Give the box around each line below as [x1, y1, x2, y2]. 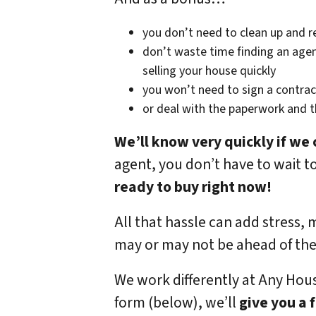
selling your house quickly [142, 61, 276, 80]
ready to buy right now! [114, 176, 272, 198]
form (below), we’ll [114, 291, 239, 314]
